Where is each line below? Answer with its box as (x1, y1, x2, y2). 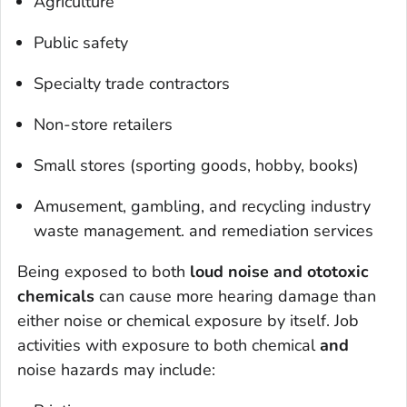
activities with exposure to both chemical (17, 333, 320, 356)
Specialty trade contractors (34, 72, 230, 94)
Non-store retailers (34, 113, 173, 135)
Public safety (34, 31, 128, 54)
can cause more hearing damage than (94, 284, 376, 307)
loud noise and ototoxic (190, 260, 369, 283)
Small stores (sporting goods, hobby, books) (34, 154, 359, 176)
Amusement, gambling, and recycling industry (34, 194, 371, 217)
